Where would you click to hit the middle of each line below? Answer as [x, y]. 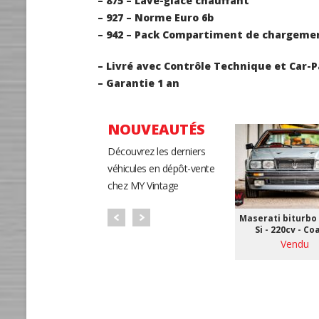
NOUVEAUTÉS [156, 130]
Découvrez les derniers [156, 152]
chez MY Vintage [143, 186]
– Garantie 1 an [138, 83]
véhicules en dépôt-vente [161, 169]
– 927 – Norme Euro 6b [156, 18]
